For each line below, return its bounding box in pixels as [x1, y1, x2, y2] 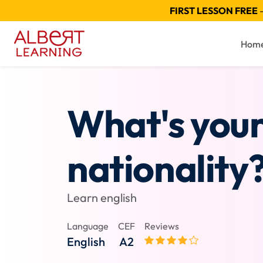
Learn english [67, 190, 137, 205]
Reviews [144, 220, 179, 232]
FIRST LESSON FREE [169, 5, 258, 16]
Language [67, 220, 109, 232]
